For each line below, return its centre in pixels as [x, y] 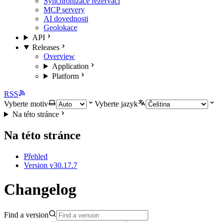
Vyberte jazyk [116, 104]
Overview [59, 56]
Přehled [36, 156]
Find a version [26, 215]
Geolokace [60, 28]
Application [70, 66]
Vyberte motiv [26, 104]
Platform [65, 76]
